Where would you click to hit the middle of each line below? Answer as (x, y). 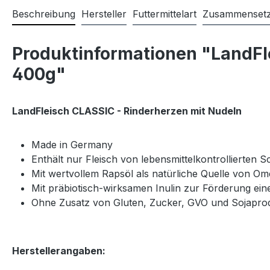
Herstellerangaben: (59, 251)
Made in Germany (72, 145)
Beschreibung (44, 14)
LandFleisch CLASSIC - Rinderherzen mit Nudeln (127, 111)
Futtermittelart (165, 14)
